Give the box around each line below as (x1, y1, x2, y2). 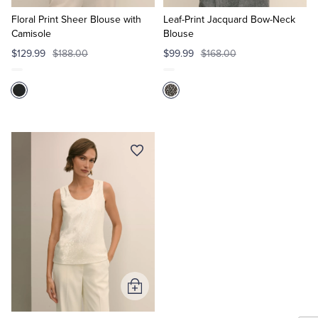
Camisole (11, 28, 51, 40)
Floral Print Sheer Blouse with (11, 13, 141, 26)
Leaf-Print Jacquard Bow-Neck (163, 13, 295, 26)
